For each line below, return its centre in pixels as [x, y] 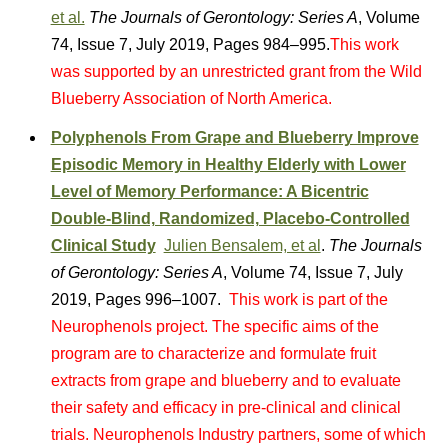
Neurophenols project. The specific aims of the [214, 326]
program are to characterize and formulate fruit [213, 353]
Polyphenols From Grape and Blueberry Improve [234, 137]
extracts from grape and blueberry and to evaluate [225, 380]
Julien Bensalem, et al [242, 245]
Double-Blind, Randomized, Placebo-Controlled [230, 218]
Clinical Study [103, 245]
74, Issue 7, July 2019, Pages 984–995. [190, 44]
